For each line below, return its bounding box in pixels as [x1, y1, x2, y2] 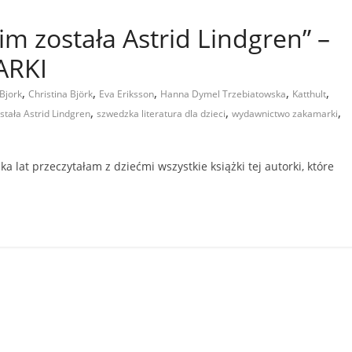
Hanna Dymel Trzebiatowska [160, 86, 286, 101]
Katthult [292, 86, 326, 101]
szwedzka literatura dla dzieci [97, 106, 225, 120]
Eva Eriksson [99, 86, 154, 101]
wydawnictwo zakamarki [232, 106, 338, 120]
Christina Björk [28, 86, 93, 101]
